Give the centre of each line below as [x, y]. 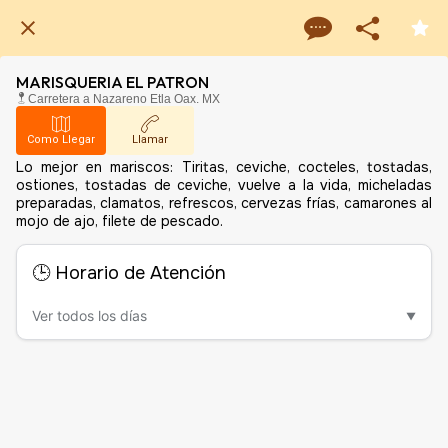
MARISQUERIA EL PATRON [112, 82]
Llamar [150, 139]
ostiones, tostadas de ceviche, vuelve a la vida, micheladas [224, 185]
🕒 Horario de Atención [129, 273]
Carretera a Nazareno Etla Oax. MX [124, 99]
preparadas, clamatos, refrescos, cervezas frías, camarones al [224, 203]
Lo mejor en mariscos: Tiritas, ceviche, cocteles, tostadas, [224, 167]
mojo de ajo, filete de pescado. [119, 221]
